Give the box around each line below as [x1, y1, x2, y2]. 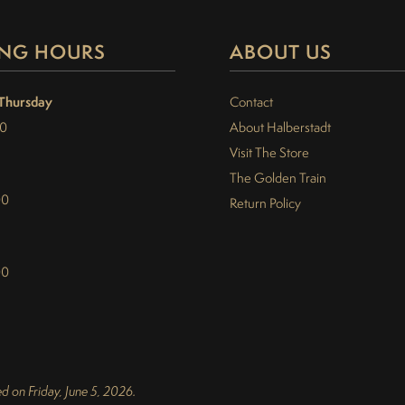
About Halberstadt [230, 118, 331, 137]
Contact [230, 93, 273, 111]
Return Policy [230, 194, 301, 212]
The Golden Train [230, 169, 326, 187]
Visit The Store [230, 144, 309, 162]
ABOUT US [230, 39, 332, 66]
